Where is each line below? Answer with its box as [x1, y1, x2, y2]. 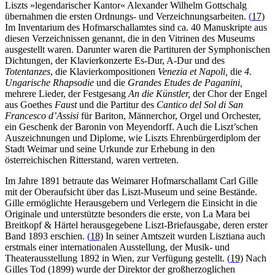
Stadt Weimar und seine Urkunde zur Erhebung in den [5, 144, 215, 155]
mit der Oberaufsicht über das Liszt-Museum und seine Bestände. [5, 187, 257, 198]
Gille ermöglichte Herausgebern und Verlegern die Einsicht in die [5, 198, 257, 209]
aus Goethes [5, 99, 55, 110]
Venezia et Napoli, [158, 66, 228, 77]
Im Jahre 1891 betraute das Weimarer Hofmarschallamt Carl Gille [5, 176, 258, 187]
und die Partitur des [77, 99, 157, 110]
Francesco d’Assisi [5, 110, 79, 122]
